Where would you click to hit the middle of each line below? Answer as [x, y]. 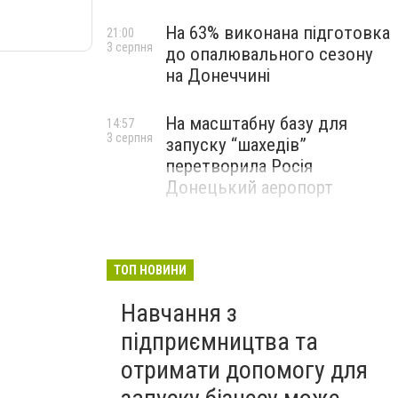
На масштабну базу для [256, 123]
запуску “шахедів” [236, 145]
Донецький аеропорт [249, 187]
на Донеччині [218, 76]
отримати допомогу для [244, 370]
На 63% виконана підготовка [278, 33]
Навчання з [179, 313]
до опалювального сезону [269, 54]
